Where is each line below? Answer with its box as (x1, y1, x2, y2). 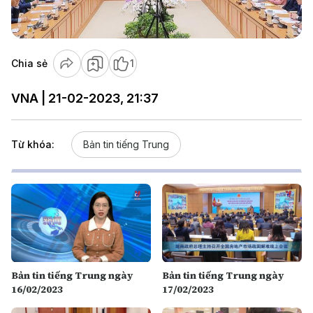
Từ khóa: (11, 138, 54, 150)
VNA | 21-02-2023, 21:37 (11, 91, 159, 105)
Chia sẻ (11, 57, 48, 69)
